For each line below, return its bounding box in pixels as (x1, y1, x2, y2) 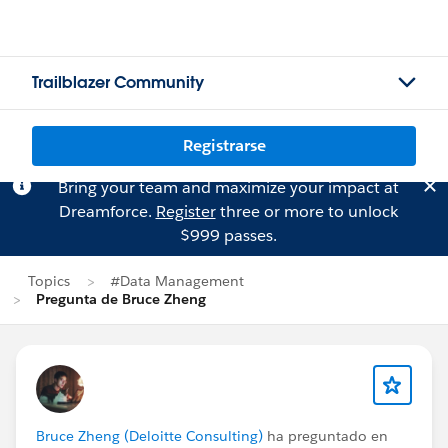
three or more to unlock (215, 201, 398, 222)
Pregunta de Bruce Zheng (36, 290, 206, 308)
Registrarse (182, 135, 266, 156)
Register (155, 201, 216, 222)
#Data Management (110, 272, 244, 290)
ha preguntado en (263, 427, 388, 445)
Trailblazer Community (32, 72, 204, 93)
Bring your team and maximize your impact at (57, 177, 399, 198)
